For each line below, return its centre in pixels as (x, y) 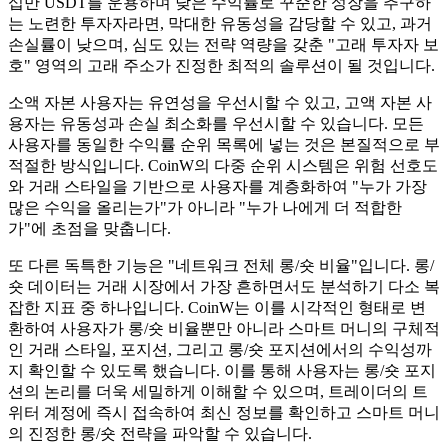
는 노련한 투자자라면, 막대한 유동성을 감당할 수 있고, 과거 (220, 23)
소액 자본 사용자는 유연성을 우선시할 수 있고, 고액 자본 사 (220, 102)
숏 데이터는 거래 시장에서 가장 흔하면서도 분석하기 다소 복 (224, 286)
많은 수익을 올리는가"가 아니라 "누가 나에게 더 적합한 (205, 207)
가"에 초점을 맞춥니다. (89, 228)
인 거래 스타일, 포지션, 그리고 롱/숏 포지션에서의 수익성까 (220, 349)
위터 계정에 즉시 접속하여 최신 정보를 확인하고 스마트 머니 (224, 412)
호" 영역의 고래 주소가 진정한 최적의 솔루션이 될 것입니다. (221, 65)
